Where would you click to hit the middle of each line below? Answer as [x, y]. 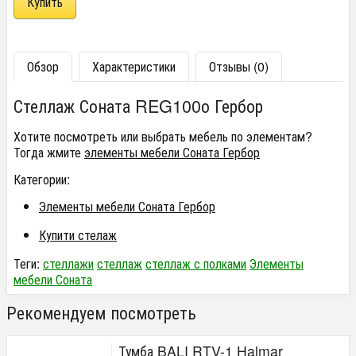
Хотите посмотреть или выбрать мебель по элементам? [163, 136]
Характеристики [134, 66]
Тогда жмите [49, 152]
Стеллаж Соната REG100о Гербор [138, 105]
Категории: [42, 179]
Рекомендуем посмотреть [101, 312]
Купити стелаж [78, 235]
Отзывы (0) [239, 66]
